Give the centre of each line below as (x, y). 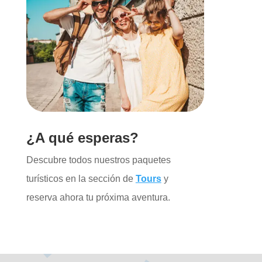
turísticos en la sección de (81, 179)
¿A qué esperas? (82, 138)
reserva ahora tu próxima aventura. (98, 198)
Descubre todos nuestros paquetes (98, 160)
